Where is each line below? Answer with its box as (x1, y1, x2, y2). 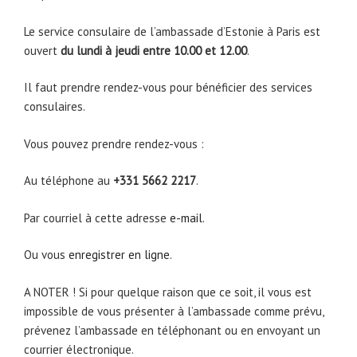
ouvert (24, 42, 61, 58)
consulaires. (24, 99, 85, 115)
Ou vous (24, 247, 69, 263)
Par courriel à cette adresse (24, 210, 170, 226)
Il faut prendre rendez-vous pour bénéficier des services (24, 80, 312, 96)
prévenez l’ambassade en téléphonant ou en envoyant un (24, 322, 320, 338)
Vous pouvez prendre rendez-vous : (24, 135, 204, 151)
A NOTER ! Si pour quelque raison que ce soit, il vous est (24, 284, 312, 300)
